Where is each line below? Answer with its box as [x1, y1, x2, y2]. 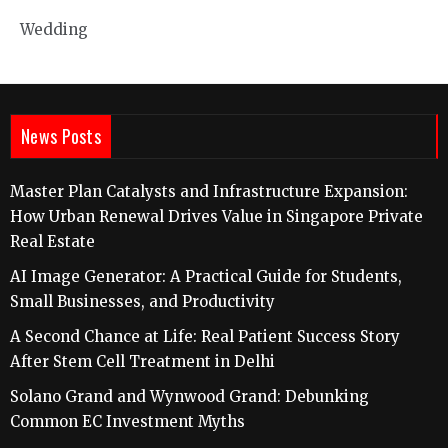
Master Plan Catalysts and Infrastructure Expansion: [10, 181, 408, 201]
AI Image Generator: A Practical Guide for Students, [10, 266, 402, 286]
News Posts [21, 122, 101, 149]
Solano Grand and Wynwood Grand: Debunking [10, 386, 369, 406]
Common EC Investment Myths [10, 411, 245, 431]
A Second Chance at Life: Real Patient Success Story [10, 326, 400, 346]
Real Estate [10, 231, 95, 251]
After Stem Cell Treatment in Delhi [10, 351, 275, 371]
